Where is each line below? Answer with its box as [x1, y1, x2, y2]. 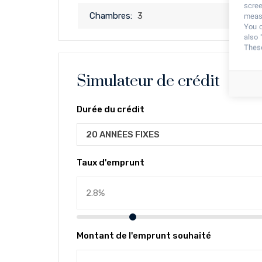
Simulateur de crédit [77, 71, 220, 91]
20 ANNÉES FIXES [86, 129, 160, 140]
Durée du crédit [77, 104, 144, 115]
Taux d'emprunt [77, 157, 144, 168]
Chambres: [89, 11, 132, 21]
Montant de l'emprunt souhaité [77, 230, 211, 241]
